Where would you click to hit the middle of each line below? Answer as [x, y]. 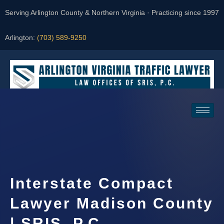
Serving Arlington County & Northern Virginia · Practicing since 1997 [112, 12]
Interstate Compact [92, 183]
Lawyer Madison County [112, 203]
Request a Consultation [65, 137]
